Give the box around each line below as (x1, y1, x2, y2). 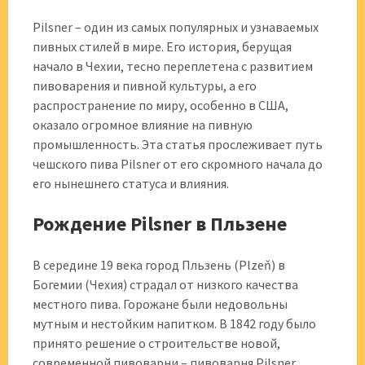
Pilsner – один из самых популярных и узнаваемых (33, 19, 319, 35)
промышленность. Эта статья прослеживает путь (33, 136, 323, 152)
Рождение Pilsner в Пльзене (33, 211, 287, 236)
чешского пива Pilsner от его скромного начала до (33, 156, 323, 172)
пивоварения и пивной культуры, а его (33, 77, 257, 94)
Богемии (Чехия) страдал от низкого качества (33, 276, 298, 292)
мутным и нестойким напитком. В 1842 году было (33, 315, 316, 332)
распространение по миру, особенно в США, (33, 97, 288, 113)
